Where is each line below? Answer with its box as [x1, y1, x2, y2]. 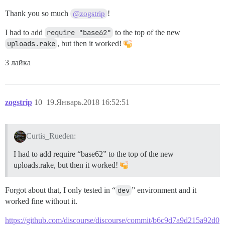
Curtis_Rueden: [26, 131, 76, 140]
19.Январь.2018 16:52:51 [46, 97, 130, 106]
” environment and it [132, 185, 196, 194]
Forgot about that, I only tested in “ [5, 185, 116, 194]
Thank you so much [5, 9, 70, 18]
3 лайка [5, 58, 31, 67]
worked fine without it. [5, 196, 77, 205]
